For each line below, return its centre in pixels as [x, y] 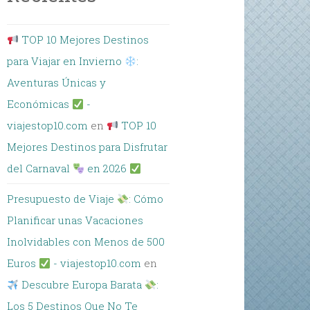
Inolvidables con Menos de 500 [86, 241]
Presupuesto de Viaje [62, 199]
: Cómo [146, 199]
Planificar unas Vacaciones [75, 220]
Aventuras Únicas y [57, 82]
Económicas [40, 104]
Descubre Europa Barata [82, 284]
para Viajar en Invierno [66, 61]
